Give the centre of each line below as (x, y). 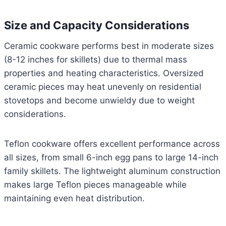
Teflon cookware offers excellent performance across (112, 144)
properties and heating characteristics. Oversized (104, 73)
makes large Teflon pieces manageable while (95, 185)
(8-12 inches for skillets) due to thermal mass (96, 60)
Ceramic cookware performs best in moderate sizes (109, 46)
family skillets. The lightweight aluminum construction (112, 171)
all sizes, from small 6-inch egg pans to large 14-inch (111, 158)
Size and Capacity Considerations (97, 25)
